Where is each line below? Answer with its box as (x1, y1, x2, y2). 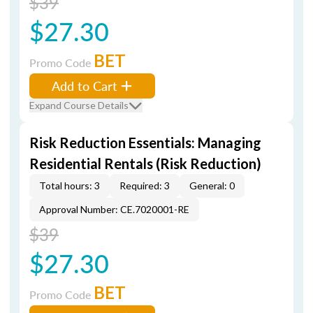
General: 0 (189, 180, 235, 191)
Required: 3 (119, 180, 170, 191)
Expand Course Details (29, 99, 129, 111)
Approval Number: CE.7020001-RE (39, 203, 189, 215)
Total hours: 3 (39, 180, 100, 191)
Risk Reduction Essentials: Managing (29, 134, 261, 151)
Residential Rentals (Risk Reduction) (29, 155, 261, 172)
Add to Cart (52, 77, 117, 94)
